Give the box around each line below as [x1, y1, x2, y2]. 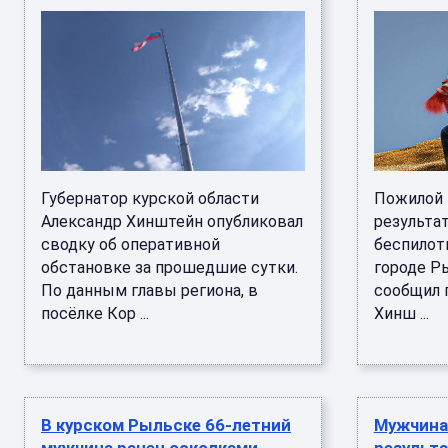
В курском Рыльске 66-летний [41, 415, 291, 435]
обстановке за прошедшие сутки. [41, 258, 298, 277]
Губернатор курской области [41, 189, 259, 208]
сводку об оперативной [41, 235, 220, 254]
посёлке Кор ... [41, 304, 149, 323]
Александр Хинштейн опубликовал [41, 212, 303, 231]
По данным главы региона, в [41, 281, 258, 300]
